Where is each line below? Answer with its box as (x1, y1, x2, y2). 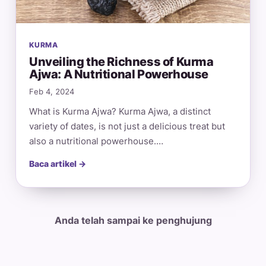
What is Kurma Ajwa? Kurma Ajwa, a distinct (29, 106, 211, 118)
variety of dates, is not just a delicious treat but (29, 121, 225, 132)
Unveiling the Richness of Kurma (29, 55, 214, 69)
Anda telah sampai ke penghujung (54, 214, 212, 227)
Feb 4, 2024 (29, 87, 74, 97)
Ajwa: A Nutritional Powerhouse (29, 67, 209, 82)
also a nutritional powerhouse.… (29, 135, 163, 147)
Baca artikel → (29, 159, 86, 169)
